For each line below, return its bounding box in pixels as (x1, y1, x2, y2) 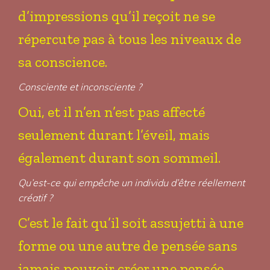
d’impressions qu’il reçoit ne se (18, 7, 215, 25)
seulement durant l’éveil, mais (18, 126, 210, 143)
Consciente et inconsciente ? (18, 81, 142, 93)
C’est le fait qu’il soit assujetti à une (18, 214, 243, 231)
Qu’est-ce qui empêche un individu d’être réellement (18, 177, 245, 189)
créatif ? (18, 192, 52, 204)
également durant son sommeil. (18, 149, 221, 166)
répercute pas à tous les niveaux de (18, 30, 241, 48)
